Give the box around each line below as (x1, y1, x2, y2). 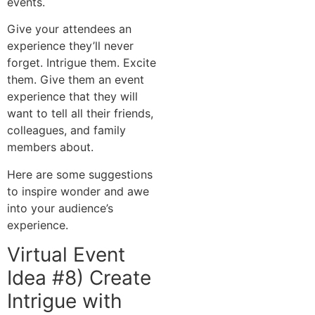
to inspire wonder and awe (7, 184, 149, 198)
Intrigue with (7, 289, 122, 314)
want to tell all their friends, (7, 106, 153, 121)
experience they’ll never (7, 39, 134, 53)
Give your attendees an (7, 22, 131, 37)
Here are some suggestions (7, 167, 153, 181)
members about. (7, 140, 94, 155)
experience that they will (7, 89, 138, 104)
